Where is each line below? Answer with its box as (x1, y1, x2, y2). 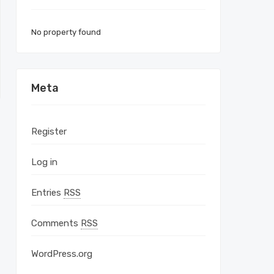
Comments (31, 218, 81, 229)
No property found (31, 28, 101, 37)
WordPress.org (31, 248, 92, 259)
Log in (31, 157, 57, 168)
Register (31, 126, 67, 137)
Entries (31, 187, 64, 198)
